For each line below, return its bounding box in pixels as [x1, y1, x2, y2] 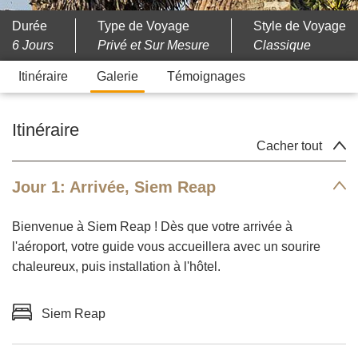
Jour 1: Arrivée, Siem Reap [12, 178, 216, 196]
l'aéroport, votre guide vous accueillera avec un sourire [12, 240, 320, 253]
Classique [253, 38, 311, 52]
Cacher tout [257, 139, 322, 153]
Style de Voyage [253, 19, 346, 33]
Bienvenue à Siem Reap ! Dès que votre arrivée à [12, 220, 292, 233]
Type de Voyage [97, 19, 189, 33]
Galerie [97, 70, 138, 83]
